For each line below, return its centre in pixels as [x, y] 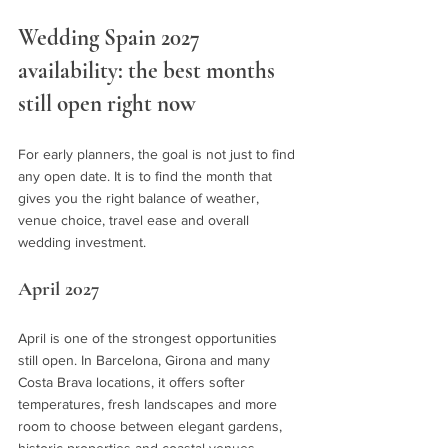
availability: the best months [149, 71]
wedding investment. [82, 242]
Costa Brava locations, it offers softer [133, 382]
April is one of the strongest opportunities [149, 338]
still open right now [107, 104]
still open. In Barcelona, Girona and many [146, 360]
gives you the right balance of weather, [140, 198]
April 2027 [59, 289]
